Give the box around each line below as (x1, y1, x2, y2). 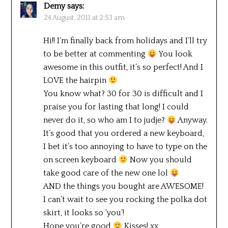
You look (156, 49, 192, 59)
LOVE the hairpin (43, 75, 108, 85)
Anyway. (176, 115, 208, 125)
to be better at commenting (43, 49, 148, 59)
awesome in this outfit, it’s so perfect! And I (43, 62, 203, 72)
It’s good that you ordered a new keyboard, (43, 128, 204, 138)
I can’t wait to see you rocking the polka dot (43, 194, 207, 204)
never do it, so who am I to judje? (43, 115, 167, 125)
